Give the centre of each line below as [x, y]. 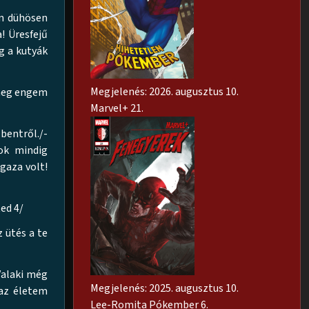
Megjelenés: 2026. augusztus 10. [165, 92]
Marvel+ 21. [117, 109]
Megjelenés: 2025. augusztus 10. [165, 289]
